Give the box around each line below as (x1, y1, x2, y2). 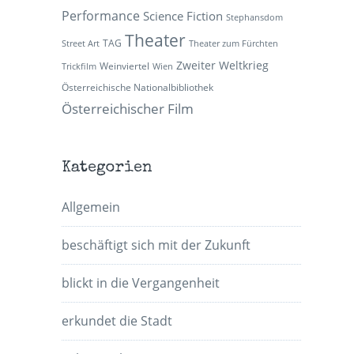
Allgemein (62, 198, 121, 217)
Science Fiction (143, 8, 224, 24)
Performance (62, 7, 141, 25)
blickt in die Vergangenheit (62, 274, 220, 292)
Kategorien (62, 160, 153, 177)
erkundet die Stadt (62, 312, 173, 330)
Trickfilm (62, 61, 97, 73)
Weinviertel (100, 59, 150, 73)
